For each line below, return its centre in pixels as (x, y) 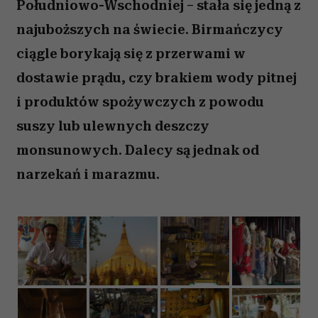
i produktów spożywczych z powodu (140, 102)
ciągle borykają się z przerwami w (131, 54)
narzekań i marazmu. (88, 174)
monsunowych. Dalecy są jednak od (138, 150)
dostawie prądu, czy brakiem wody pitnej (157, 78)
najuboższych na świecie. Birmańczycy (150, 29)
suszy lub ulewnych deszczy (113, 126)
